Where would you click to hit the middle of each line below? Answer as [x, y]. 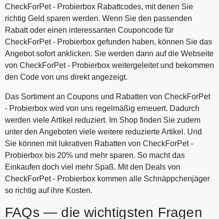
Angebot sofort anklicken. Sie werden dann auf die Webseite [109, 53]
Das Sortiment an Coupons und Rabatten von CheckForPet [108, 96]
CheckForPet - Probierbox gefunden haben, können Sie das [109, 42]
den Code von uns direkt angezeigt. [66, 77]
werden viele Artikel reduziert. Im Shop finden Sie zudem [103, 120]
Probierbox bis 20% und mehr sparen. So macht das [95, 155]
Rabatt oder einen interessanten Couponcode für [89, 30]
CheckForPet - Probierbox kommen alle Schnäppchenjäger [107, 178]
